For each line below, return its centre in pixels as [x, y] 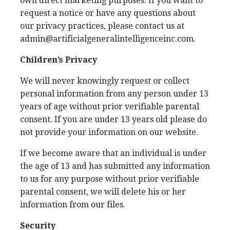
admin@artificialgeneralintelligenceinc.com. [108, 39]
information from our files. [73, 205]
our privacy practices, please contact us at [102, 26]
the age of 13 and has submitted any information [115, 166]
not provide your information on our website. [109, 132]
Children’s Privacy [59, 60]
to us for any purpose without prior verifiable [110, 179]
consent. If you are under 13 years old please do [113, 119]
